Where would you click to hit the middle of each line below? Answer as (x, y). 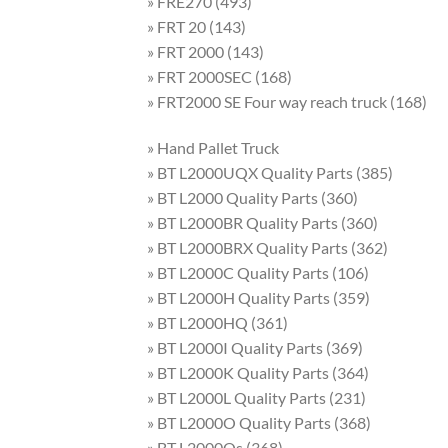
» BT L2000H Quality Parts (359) (258, 297)
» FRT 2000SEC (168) (219, 77)
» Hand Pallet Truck (213, 147)
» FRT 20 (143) (196, 27)
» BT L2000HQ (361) (217, 322)
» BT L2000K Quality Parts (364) (258, 372)
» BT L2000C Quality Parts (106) (258, 272)
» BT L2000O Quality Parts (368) (259, 422)
